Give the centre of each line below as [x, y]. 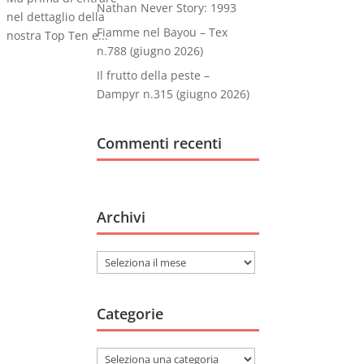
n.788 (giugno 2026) [150, 51]
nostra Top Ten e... [58, 35]
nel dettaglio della [56, 17]
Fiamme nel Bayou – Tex [162, 32]
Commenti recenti [160, 143]
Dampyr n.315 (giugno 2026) [173, 94]
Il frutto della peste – [154, 75]
